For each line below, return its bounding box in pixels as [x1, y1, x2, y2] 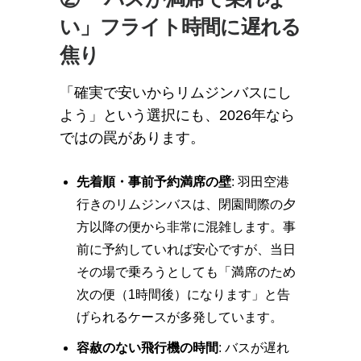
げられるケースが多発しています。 [76, 310, 283, 324]
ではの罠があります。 [60, 130, 205, 146]
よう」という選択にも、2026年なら [60, 107, 295, 123]
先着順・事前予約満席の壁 [76, 175, 231, 189]
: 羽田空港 [230, 175, 289, 189]
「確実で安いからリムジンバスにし [60, 85, 292, 101]
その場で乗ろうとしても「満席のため [76, 265, 296, 279]
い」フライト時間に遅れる [60, 15, 301, 38]
